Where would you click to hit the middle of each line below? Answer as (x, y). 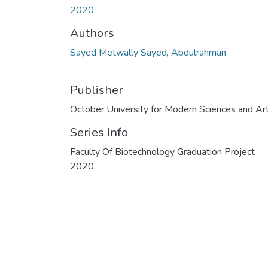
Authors (92, 33)
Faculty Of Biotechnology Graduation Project (162, 152)
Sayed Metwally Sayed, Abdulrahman (148, 52)
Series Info (99, 132)
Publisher (97, 90)
